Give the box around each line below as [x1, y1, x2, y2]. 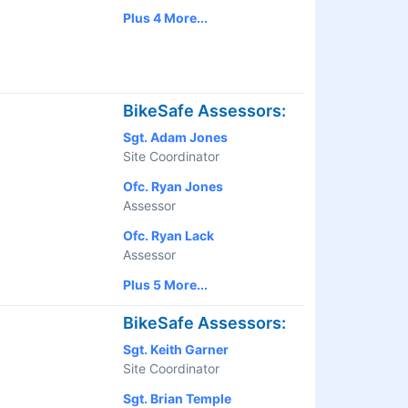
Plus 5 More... [123, 277, 208, 293]
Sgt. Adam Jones [123, 129, 228, 146]
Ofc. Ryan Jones [123, 178, 223, 195]
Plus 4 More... [123, 10, 208, 26]
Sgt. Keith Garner [123, 342, 229, 358]
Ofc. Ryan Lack [123, 228, 214, 244]
